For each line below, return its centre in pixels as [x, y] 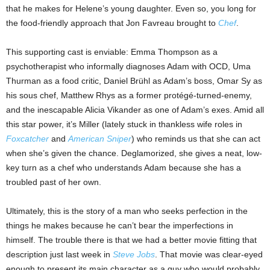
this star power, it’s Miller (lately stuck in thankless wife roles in [124, 124]
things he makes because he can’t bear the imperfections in [120, 225]
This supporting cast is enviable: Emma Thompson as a [112, 52]
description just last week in [59, 254]
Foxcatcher [27, 139]
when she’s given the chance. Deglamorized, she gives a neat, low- [134, 153]
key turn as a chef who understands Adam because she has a [124, 168]
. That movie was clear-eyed [209, 254]
